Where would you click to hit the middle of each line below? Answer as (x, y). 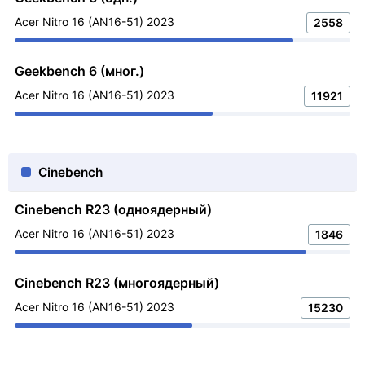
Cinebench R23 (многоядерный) (117, 283)
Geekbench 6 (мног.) (79, 71)
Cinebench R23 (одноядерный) (113, 209)
